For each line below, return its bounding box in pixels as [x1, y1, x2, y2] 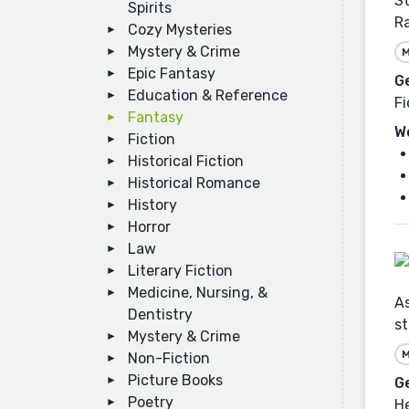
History [128, 196, 177, 214]
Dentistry [128, 306, 193, 323]
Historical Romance [128, 174, 260, 192]
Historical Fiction [128, 152, 244, 170]
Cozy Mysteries [128, 21, 232, 38]
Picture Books [128, 372, 223, 389]
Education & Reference [128, 87, 288, 104]
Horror [128, 218, 171, 236]
